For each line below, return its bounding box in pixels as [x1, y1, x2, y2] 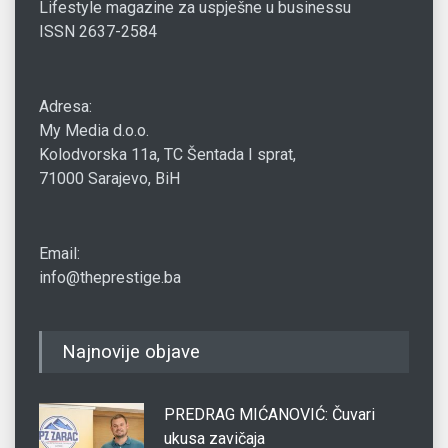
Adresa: [39, 96, 92, 116]
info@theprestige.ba [39, 267, 181, 287]
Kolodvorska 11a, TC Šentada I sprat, [39, 144, 296, 164]
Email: [39, 243, 80, 263]
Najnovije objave [62, 340, 200, 363]
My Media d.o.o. [39, 120, 149, 140]
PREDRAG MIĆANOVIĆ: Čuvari [164, 404, 375, 424]
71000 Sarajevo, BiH [39, 168, 180, 188]
